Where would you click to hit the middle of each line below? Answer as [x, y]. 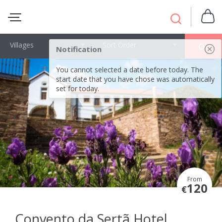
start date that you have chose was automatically [135, 79]
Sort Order [119, 45]
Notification [79, 49]
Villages [22, 45]
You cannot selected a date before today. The [130, 70]
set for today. [78, 88]
